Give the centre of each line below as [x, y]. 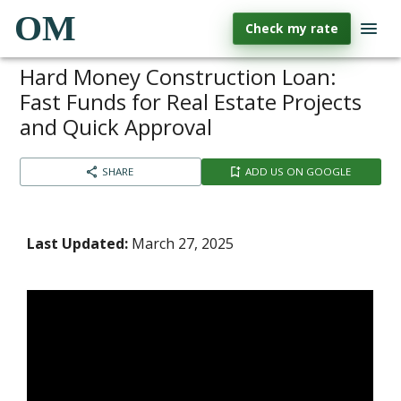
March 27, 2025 [181, 243]
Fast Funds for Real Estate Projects [191, 102]
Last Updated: [78, 243]
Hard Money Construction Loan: [179, 77]
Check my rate [292, 28]
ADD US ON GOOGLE [298, 171]
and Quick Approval [116, 127]
